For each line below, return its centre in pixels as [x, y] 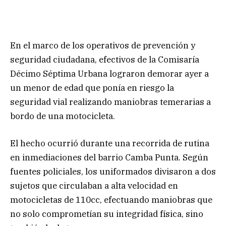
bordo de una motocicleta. [63, 116]
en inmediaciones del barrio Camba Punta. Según [109, 157]
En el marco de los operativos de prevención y [103, 45]
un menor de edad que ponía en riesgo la [92, 88]
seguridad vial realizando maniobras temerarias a [110, 102]
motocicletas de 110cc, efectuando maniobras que [111, 200]
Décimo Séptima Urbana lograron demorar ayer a [109, 73]
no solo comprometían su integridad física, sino [107, 214]
